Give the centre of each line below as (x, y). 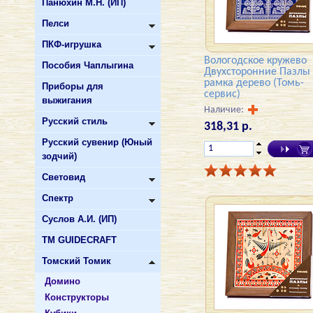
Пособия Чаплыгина (88, 65)
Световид (64, 177)
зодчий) (59, 156)
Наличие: (225, 110)
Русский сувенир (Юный (97, 142)
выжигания (67, 100)
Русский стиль (75, 121)
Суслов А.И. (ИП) (79, 219)
